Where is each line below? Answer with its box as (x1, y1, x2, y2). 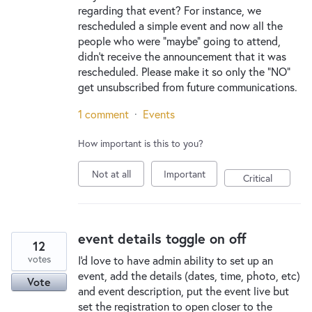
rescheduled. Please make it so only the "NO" (78, 64, 290, 79)
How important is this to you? (78, 136, 203, 150)
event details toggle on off (78, 229, 247, 248)
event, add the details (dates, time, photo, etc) (78, 268, 300, 283)
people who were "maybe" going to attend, (78, 33, 281, 48)
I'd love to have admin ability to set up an (78, 253, 273, 267)
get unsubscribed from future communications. (78, 79, 297, 94)
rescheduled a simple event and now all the (78, 18, 283, 33)
